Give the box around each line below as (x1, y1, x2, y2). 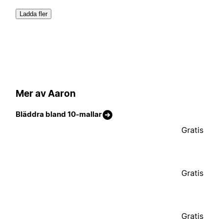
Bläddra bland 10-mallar (16, 109, 102, 119)
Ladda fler (20, 10, 47, 18)
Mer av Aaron (16, 88, 76, 99)
